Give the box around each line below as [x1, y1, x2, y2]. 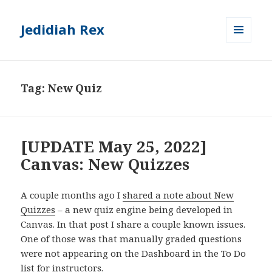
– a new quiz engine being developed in [55, 203, 233, 216]
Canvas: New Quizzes [21, 153, 190, 175]
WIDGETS [226, 63, 262, 73]
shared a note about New [123, 189, 234, 202]
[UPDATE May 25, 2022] [21, 135, 208, 158]
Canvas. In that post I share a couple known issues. [21, 218, 246, 231]
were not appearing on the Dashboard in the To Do [21, 247, 246, 260]
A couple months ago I [21, 189, 123, 202]
